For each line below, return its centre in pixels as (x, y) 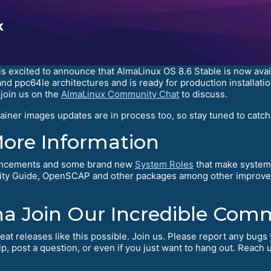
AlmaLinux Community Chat (120, 94)
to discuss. (203, 94)
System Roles (164, 164)
